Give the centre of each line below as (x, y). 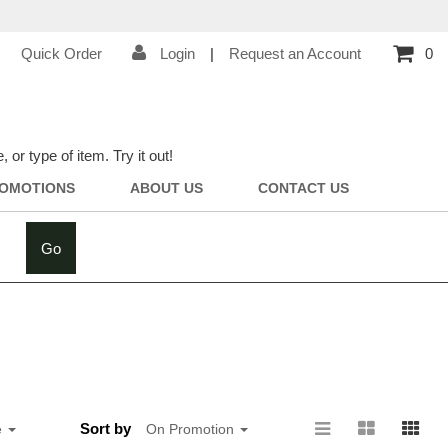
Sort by (105, 428)
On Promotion (191, 429)
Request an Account (295, 53)
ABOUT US (166, 188)
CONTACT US (303, 188)
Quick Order (61, 53)
